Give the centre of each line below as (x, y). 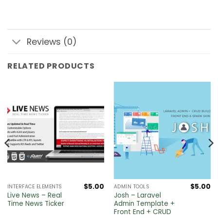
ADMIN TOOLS (132, 187)
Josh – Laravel (137, 196)
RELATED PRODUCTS (51, 66)
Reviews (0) (52, 42)
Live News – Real (34, 196)
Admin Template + (144, 204)
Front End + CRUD (142, 212)
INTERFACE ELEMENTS (35, 187)
